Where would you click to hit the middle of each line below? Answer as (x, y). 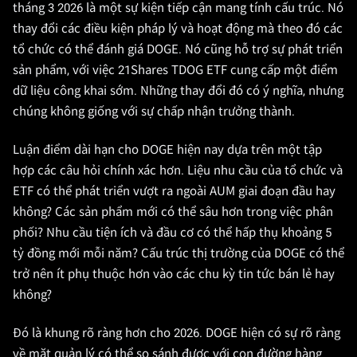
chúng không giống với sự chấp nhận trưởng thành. (154, 112)
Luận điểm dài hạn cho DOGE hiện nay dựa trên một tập (167, 150)
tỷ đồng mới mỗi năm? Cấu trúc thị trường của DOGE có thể (178, 253)
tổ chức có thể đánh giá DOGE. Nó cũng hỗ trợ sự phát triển (178, 49)
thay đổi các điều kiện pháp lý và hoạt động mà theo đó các (178, 29)
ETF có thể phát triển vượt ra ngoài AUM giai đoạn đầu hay (174, 191)
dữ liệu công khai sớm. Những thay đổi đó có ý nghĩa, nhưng (178, 91)
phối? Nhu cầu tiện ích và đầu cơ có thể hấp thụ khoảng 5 (172, 233)
